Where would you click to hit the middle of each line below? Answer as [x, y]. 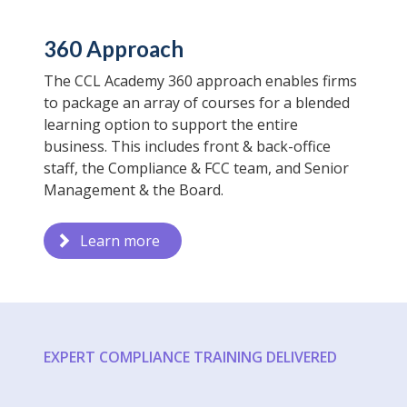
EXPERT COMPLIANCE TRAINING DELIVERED [190, 357]
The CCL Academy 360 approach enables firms [200, 81]
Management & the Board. [134, 190]
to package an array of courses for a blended [197, 103]
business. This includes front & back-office [187, 147]
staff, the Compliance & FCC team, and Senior [196, 169]
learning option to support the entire [171, 125]
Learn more [120, 241]
